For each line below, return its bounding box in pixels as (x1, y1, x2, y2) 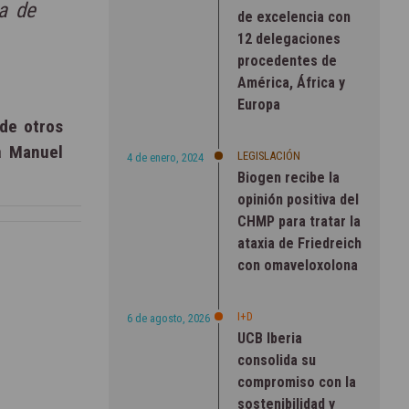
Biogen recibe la (236, 168, 340, 186)
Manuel (8, 142, 63, 163)
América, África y (236, 73, 345, 91)
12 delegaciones (236, 29, 341, 47)
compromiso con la (236, 372, 356, 391)
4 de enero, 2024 (126, 150, 204, 164)
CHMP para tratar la (236, 212, 361, 230)
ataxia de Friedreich (236, 234, 362, 252)
